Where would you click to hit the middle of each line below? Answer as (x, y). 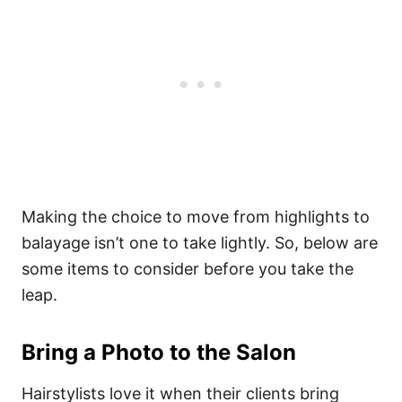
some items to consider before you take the (188, 269)
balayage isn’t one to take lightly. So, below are (200, 243)
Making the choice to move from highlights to (196, 217)
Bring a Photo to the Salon (159, 352)
